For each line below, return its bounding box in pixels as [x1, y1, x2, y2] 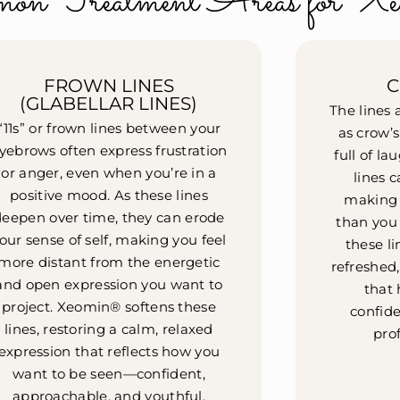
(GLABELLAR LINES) [20, 92, 198, 114]
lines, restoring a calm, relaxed [4, 321, 213, 338]
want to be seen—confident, [12, 365, 205, 383]
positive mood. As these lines [10, 187, 208, 204]
